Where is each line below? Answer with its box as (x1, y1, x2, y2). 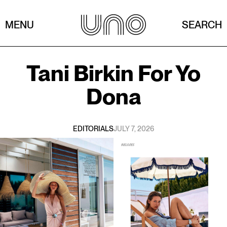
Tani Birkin (26, 60, 138, 87)
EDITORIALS (73, 125, 113, 133)
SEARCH (182, 19, 222, 31)
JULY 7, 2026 (113, 125, 154, 133)
